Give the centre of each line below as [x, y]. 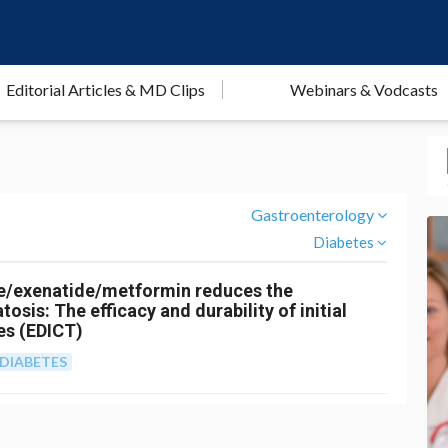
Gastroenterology [313, 214]
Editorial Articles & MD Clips [106, 89]
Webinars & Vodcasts [364, 89]
